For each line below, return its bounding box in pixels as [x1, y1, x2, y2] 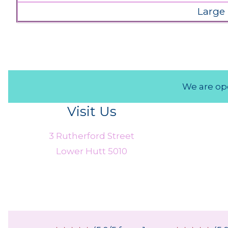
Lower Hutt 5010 [56, 146, 127, 157]
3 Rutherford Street [49, 131, 134, 141]
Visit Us [67, 103, 117, 120]
